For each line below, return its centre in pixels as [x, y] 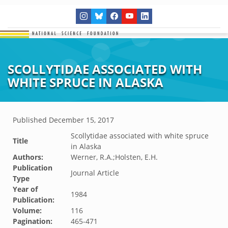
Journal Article [95, 173]
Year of [25, 189]
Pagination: [33, 221]
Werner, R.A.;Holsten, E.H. [114, 157]
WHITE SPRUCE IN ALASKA [85, 82]
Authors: [28, 157]
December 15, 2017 [81, 120]
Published [31, 120]
